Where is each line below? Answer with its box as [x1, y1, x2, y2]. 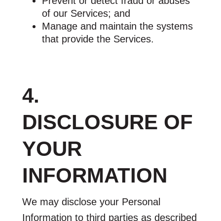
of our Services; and [41, 7, 130, 19]
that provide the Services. [41, 33, 154, 44]
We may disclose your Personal [22, 196, 160, 207]
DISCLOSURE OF [22, 110, 193, 134]
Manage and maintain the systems [41, 20, 193, 32]
